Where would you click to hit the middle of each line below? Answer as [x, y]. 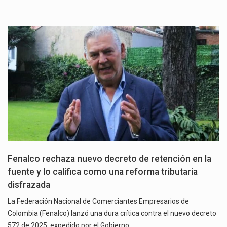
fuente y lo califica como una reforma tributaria [103, 172]
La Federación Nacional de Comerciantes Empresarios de [98, 201]
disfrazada [29, 185]
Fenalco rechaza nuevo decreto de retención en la [109, 158]
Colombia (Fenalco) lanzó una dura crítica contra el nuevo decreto [112, 213]
